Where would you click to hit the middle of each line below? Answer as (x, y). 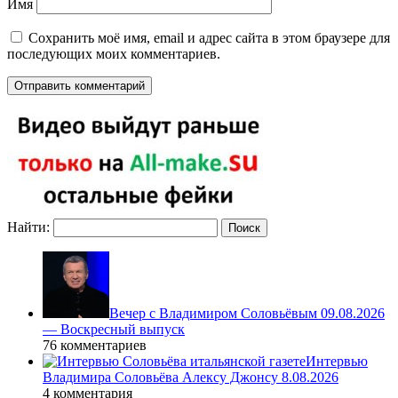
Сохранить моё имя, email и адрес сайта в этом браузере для (209, 37)
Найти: (28, 227)
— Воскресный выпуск (114, 329)
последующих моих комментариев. (114, 53)
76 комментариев (95, 345)
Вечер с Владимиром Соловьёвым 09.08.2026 (247, 313)
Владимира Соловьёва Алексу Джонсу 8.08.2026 (191, 377)
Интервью (337, 361)
